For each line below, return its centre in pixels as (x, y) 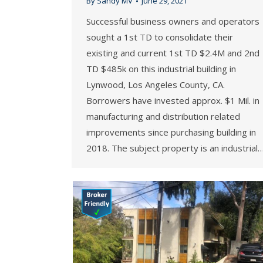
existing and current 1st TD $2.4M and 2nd (173, 53)
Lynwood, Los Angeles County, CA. (156, 85)
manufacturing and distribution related (163, 117)
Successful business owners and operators (173, 21)
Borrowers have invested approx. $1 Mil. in (173, 101)
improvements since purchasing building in (171, 132)
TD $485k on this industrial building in (161, 69)
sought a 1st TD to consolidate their (160, 37)
